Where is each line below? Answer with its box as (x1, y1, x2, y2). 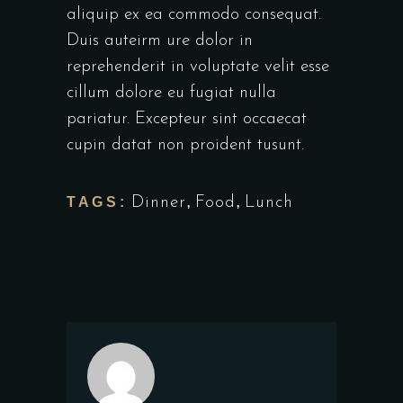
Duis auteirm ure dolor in (67, 32, 253, 50)
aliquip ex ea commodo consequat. (67, 6, 321, 24)
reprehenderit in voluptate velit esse (67, 58, 329, 76)
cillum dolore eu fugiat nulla (67, 85, 276, 103)
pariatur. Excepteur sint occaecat (67, 111, 307, 129)
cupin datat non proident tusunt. (67, 137, 304, 155)
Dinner (131, 194, 187, 212)
